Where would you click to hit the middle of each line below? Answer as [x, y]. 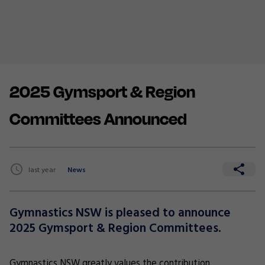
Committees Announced [98, 119]
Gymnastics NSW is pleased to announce [120, 213]
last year [42, 170]
